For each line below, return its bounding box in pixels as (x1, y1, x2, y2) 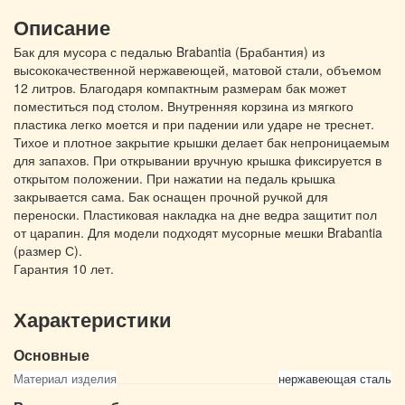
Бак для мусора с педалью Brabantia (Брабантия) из (14, 42, 325, 61)
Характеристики (14, 309, 172, 332)
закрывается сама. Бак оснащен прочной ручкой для (14, 187, 328, 205)
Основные (14, 344, 89, 365)
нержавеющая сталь (278, 370, 391, 387)
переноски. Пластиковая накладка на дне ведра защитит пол (14, 205, 377, 223)
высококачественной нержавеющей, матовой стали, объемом (14, 61, 381, 79)
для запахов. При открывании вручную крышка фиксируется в (14, 151, 381, 169)
